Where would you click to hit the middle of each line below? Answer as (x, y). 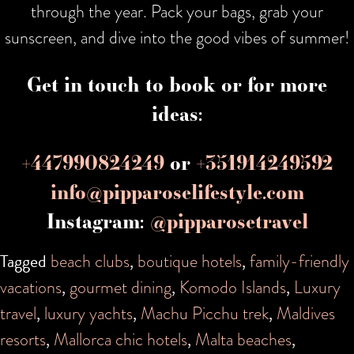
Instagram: (98, 221)
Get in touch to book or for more (177, 84)
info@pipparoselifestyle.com (177, 192)
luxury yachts (88, 313)
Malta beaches (243, 339)
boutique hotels (190, 261)
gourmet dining (121, 287)
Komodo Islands (233, 287)
